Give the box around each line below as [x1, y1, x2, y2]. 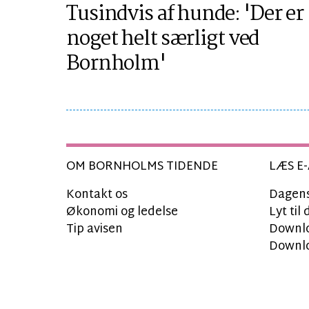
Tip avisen [66, 219, 123, 241]
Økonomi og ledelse [66, 201, 178, 223]
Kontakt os [66, 184, 128, 206]
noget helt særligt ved [66, 23, 259, 57]
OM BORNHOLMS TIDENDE [66, 156, 218, 178]
